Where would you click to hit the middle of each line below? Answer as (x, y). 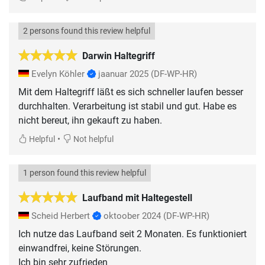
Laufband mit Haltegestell (137, 198)
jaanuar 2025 (123, 74)
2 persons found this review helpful (87, 31)
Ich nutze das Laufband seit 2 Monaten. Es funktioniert (132, 234)
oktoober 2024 (132, 216)
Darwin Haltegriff (119, 56)
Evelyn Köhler (58, 74)
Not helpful (93, 139)
